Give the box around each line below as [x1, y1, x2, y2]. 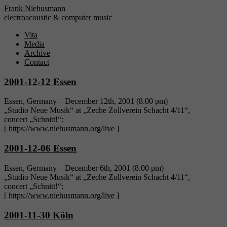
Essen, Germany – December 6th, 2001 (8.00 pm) [4, 163, 164, 172]
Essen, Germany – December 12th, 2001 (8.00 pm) [4, 97, 168, 106]
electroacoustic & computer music [4, 13, 112, 22]
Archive [24, 49, 50, 57]
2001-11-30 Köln [4, 209, 73, 220]
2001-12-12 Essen [4, 76, 77, 87]
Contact [24, 58, 49, 66]
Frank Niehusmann [4, 4, 65, 13]
